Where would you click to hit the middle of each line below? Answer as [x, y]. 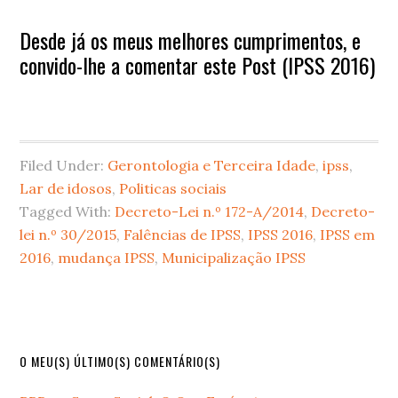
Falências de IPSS [183, 234]
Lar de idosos [66, 188]
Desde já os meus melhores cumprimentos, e [191, 40]
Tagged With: [68, 211]
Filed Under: [64, 165]
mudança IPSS [107, 257]
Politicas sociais [173, 188]
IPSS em [348, 234]
